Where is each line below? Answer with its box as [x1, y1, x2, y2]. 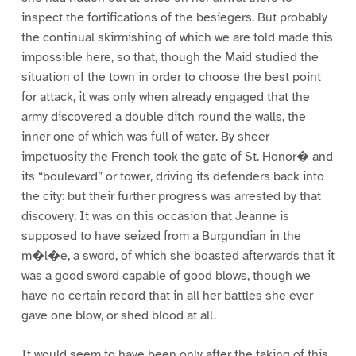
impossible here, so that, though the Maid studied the [21, 49, 319, 66]
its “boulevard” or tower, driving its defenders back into [21, 168, 324, 185]
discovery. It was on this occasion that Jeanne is [21, 208, 289, 225]
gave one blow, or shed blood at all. [21, 308, 216, 324]
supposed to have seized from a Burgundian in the [21, 228, 301, 245]
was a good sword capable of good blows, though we [21, 268, 311, 284]
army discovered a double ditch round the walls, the [21, 109, 306, 126]
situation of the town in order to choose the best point [21, 69, 321, 86]
